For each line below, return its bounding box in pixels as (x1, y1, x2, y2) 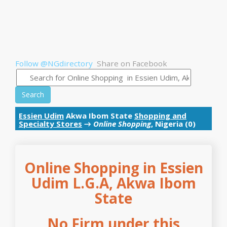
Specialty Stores (19, 119, 82, 129)
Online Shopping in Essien (24, 158, 203, 177)
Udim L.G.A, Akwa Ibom (31, 173, 196, 193)
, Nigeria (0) (151, 119, 196, 129)
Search (22, 90, 44, 99)
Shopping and (134, 110, 186, 121)
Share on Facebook (97, 58, 167, 68)
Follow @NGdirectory (15, 58, 93, 68)
